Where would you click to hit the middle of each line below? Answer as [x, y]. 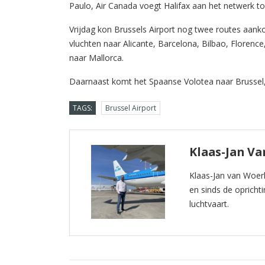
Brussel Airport [131, 108]
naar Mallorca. [96, 58]
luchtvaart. [209, 204]
